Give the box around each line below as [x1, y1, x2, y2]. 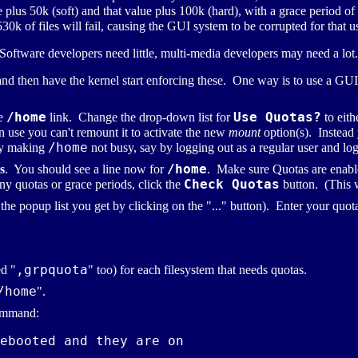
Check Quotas [184, 177, 280, 193]
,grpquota [16, 262, 88, 278]
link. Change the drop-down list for [46, 110, 233, 125]
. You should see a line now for [5, 162, 167, 177]
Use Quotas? [233, 109, 321, 125]
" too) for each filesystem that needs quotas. [88, 263, 307, 277]
